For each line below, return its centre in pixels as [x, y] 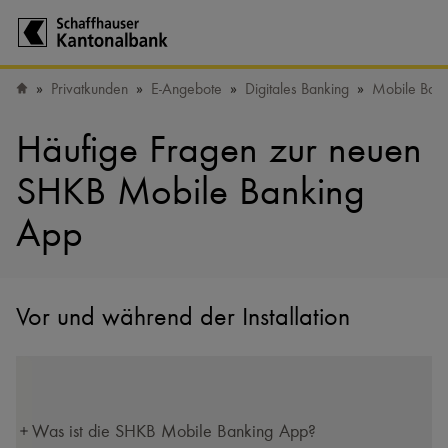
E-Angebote [186, 88]
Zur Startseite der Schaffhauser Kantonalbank [169, 58]
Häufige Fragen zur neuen [219, 149]
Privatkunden [89, 88]
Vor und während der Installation [183, 316]
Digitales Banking [297, 88]
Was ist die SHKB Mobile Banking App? [174, 431]
